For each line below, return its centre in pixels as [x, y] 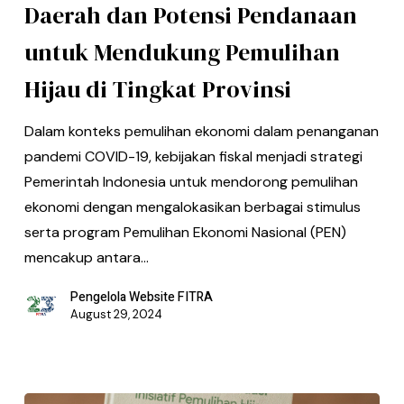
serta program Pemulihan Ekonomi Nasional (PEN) [185, 232]
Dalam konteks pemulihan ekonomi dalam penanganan [201, 131]
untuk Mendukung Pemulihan [182, 52]
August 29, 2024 [116, 314]
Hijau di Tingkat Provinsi [157, 89]
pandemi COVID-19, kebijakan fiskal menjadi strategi [193, 156]
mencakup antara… [86, 257]
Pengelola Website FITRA [141, 297]
